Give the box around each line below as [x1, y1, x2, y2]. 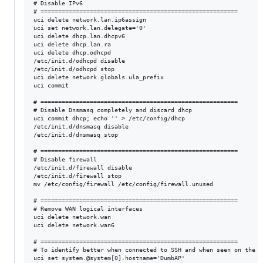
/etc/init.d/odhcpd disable [33, 57, 125, 64]
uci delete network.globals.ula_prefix [33, 73, 164, 80]
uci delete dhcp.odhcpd [33, 49, 111, 56]
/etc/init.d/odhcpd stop [33, 65, 114, 72]
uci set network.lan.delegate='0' [33, 24, 146, 31]
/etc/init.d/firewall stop [33, 172, 122, 179]
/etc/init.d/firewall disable [33, 164, 132, 171]
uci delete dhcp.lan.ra [33, 41, 111, 48]
